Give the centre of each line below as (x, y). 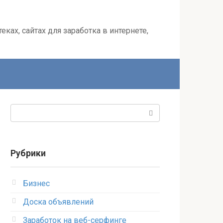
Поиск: (23, 110)
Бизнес (36, 183)
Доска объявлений (58, 202)
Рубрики (28, 153)
